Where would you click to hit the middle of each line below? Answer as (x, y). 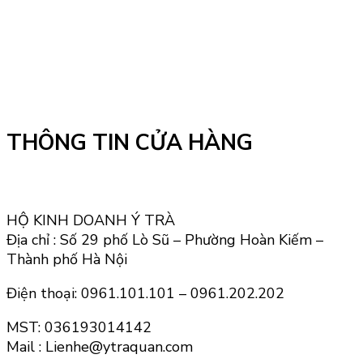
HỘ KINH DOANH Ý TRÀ (91, 220)
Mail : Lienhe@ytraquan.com (100, 346)
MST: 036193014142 (79, 327)
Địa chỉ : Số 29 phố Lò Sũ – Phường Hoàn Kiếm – (165, 239)
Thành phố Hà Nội (67, 259)
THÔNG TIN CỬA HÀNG (130, 143)
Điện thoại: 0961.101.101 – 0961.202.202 (145, 293)
